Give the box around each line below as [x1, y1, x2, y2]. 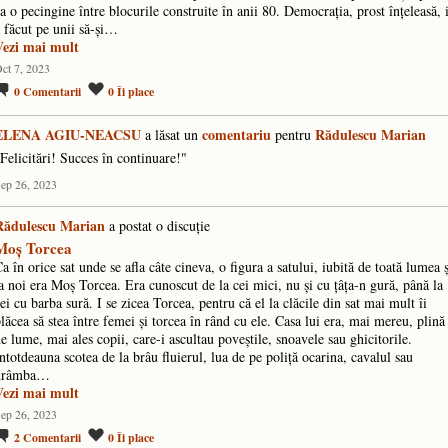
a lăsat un [141, 125, 202, 145]
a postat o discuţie [105, 216, 210, 236]
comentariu [202, 124, 271, 146]
